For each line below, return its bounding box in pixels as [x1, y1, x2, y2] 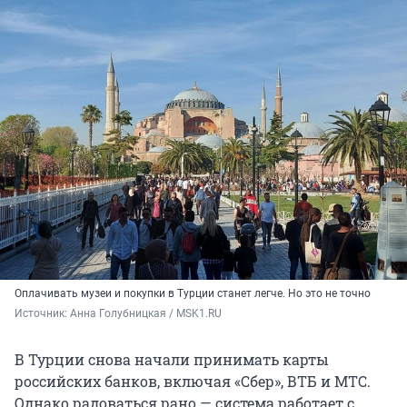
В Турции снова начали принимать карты [15, 350, 329, 370]
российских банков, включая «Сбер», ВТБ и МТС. [15, 372, 371, 392]
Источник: [15, 307, 70, 321]
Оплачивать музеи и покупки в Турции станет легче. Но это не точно [15, 287, 371, 301]
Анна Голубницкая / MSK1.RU [70, 307, 222, 321]
